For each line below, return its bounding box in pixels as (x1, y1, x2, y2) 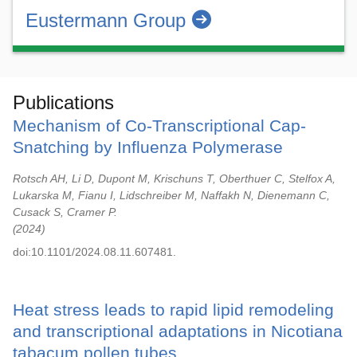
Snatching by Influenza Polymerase (13, 138, 283, 156)
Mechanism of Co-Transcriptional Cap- (13, 116, 306, 135)
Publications (13, 92, 114, 113)
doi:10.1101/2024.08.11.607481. (13, 245, 176, 258)
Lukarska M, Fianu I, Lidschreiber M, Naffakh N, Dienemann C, (13, 189, 330, 202)
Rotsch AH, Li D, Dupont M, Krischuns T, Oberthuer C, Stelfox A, (13, 172, 335, 185)
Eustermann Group (25, 10, 186, 31)
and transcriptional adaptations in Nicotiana (13, 322, 343, 340)
